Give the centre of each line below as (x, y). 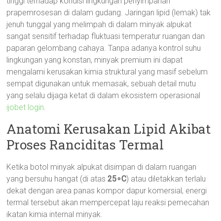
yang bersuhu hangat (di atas (57, 179)
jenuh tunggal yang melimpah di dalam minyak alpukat (99, 24)
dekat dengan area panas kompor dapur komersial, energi (107, 191)
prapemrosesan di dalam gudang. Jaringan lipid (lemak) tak (109, 13)
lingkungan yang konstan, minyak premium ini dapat (95, 60)
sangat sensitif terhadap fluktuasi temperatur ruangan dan (106, 36)
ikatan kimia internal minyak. (55, 214)
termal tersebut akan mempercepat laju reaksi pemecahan (108, 203)
